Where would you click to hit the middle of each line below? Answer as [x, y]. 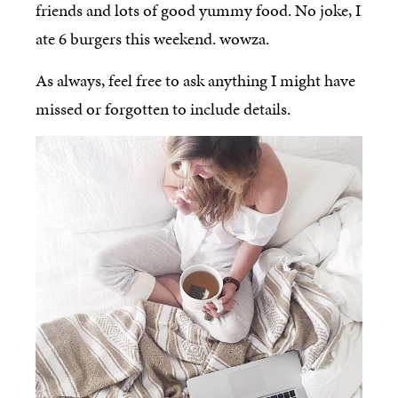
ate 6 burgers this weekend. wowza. [152, 39]
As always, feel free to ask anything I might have [195, 80]
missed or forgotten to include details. [163, 108]
